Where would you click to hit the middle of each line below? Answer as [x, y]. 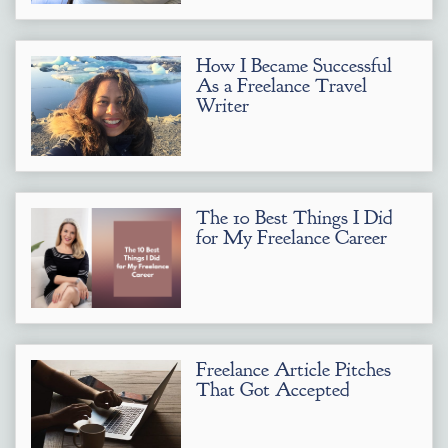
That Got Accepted [273, 389]
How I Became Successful [294, 65]
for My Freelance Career [291, 237]
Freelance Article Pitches [293, 369]
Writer [222, 105]
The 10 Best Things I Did [294, 217]
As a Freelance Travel [281, 85]
